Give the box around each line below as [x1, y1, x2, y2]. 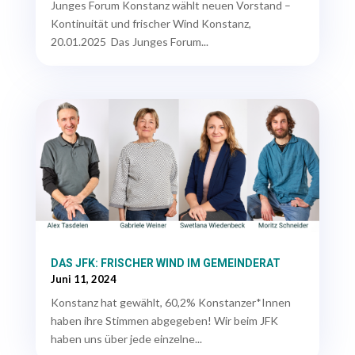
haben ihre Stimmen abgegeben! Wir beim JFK [50, 313, 278, 327]
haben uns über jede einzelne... [50, 331, 202, 345]
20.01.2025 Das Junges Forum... [50, 35, 208, 49]
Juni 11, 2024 [50, 272, 116, 285]
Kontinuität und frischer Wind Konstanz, [50, 17, 251, 31]
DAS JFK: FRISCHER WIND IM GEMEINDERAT [50, 256, 281, 269]
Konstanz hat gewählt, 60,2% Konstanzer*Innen [50, 295, 291, 309]
